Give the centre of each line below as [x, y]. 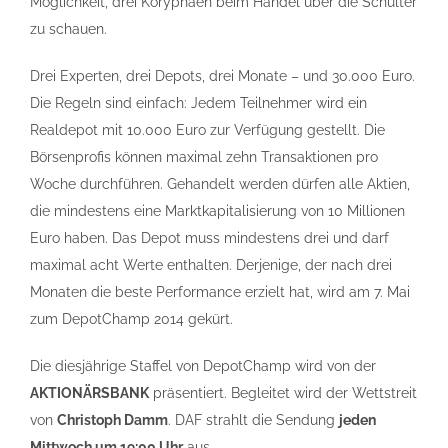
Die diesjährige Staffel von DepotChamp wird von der [203, 366]
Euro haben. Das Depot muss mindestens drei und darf [209, 238]
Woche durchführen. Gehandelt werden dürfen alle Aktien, [220, 184]
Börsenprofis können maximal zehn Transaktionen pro [204, 157]
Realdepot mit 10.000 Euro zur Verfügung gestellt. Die [207, 130]
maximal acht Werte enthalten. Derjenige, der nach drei [211, 265]
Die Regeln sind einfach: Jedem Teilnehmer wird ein [198, 103]
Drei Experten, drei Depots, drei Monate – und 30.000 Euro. [222, 76]
